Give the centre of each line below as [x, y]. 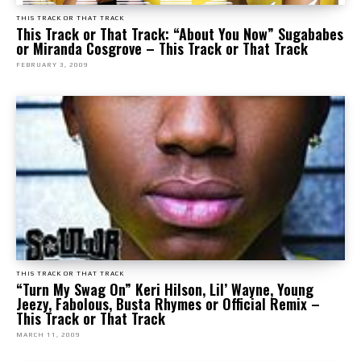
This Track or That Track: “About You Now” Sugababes [180, 34]
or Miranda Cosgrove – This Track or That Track [162, 48]
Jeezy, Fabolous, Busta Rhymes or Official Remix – [168, 304]
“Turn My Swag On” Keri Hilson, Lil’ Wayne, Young [165, 289]
